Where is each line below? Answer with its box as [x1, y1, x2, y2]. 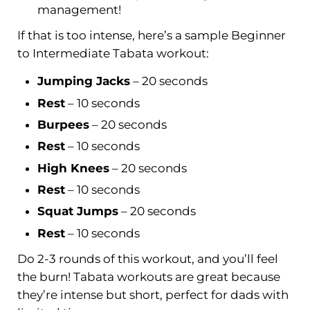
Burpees [37, 118, 90, 132]
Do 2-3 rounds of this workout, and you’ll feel [17, 251, 278, 266]
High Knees [37, 161, 110, 175]
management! [37, 3, 125, 17]
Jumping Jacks [37, 74, 131, 89]
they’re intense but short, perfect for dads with [17, 287, 289, 302]
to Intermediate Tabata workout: [17, 46, 209, 61]
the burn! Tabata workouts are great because [17, 269, 280, 284]
